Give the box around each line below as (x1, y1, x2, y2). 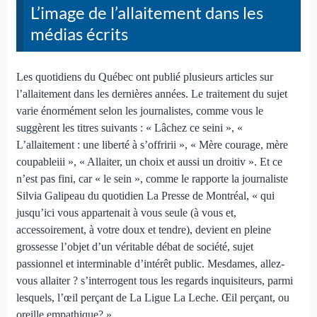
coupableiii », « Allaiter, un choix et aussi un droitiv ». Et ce (16, 156, 282, 168)
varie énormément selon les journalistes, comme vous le (16, 105, 263, 117)
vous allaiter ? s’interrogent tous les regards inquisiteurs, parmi (16, 275, 293, 287)
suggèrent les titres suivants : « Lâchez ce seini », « (16, 122, 243, 134)
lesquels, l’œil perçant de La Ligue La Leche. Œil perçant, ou (16, 292, 289, 304)
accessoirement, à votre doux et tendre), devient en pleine (16, 224, 271, 236)
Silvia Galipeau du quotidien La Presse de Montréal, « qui (16, 190, 275, 202)
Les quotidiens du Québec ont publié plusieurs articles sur (16, 71, 273, 83)
